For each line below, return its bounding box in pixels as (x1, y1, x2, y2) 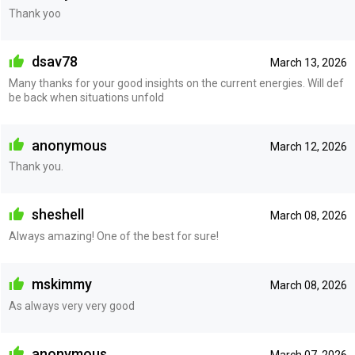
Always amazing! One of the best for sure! (8, 229, 219, 242)
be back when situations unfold (8, 90, 164, 104)
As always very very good (8, 299, 135, 312)
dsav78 (28, 53, 78, 71)
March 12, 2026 (269, 139, 347, 153)
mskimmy (28, 275, 92, 292)
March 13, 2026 (269, 56, 347, 70)
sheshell (28, 206, 84, 223)
